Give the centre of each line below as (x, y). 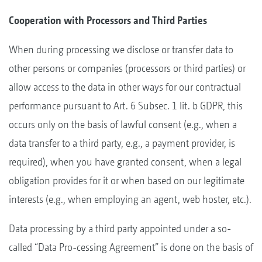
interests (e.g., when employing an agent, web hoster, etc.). (130, 199)
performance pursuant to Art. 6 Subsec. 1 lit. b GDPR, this (126, 105)
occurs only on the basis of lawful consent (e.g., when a (123, 124)
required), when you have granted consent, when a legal (125, 161)
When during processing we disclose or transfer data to (121, 49)
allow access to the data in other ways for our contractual (125, 87)
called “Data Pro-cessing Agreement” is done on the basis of (131, 247)
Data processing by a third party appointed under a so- (120, 228)
